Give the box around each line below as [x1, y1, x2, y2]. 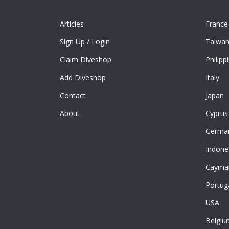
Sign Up [60, 37, 85, 47]
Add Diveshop [60, 73, 106, 82]
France [205, 19, 228, 29]
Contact [60, 90, 86, 100]
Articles [60, 19, 84, 29]
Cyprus [205, 108, 228, 118]
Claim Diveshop [60, 55, 111, 64]
